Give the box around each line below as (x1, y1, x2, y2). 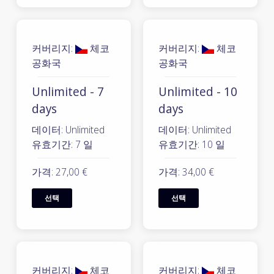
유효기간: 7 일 (32, 138, 93, 151)
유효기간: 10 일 (158, 138, 225, 151)
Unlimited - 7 (32, 83, 104, 100)
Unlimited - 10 (158, 83, 237, 100)
